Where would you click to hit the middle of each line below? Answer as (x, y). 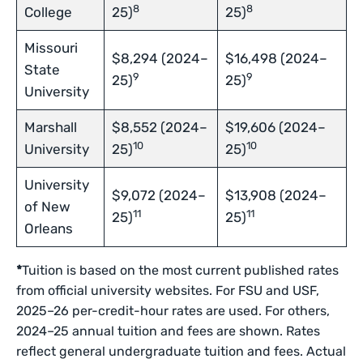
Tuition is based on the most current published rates (181, 270)
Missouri (51, 48)
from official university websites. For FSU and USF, (168, 290)
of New (47, 207)
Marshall (50, 127)
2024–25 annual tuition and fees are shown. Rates (169, 331)
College (48, 12)
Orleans (48, 228)
